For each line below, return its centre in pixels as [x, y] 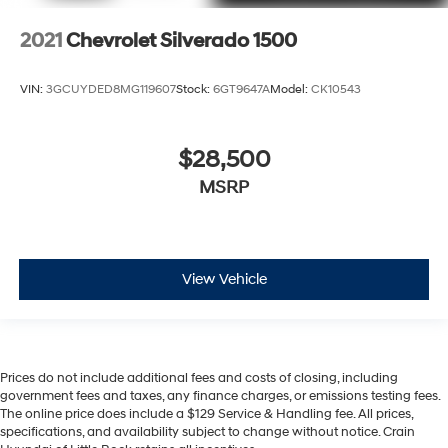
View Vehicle [224, 280]
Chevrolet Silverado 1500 [181, 40]
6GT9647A [241, 90]
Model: [290, 90]
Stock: [194, 90]
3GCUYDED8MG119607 [111, 90]
